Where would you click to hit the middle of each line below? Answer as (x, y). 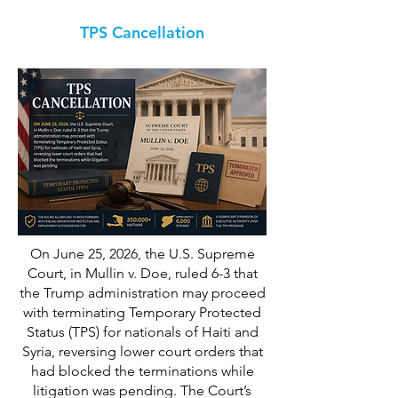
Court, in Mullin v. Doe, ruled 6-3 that (142, 273)
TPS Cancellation (142, 32)
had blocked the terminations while (142, 371)
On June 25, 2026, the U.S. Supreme (142, 254)
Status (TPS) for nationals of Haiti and (142, 332)
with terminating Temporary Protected (142, 312)
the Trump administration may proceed (142, 293)
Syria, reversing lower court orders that (142, 351)
